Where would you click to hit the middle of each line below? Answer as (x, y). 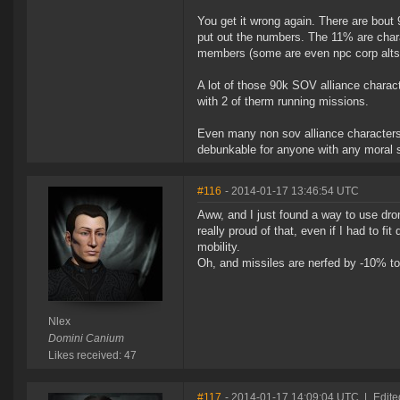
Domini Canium (86, 339)
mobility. (219, 247)
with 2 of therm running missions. (283, 102)
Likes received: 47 (92, 356)
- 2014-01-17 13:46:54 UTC (292, 192)
